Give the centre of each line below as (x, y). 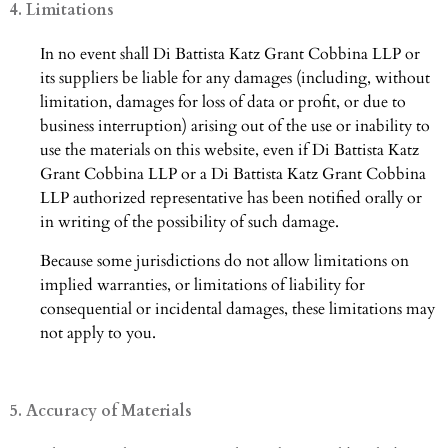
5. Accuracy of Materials (101, 411)
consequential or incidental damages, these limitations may (237, 308)
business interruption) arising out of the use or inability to (235, 126)
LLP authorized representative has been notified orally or (231, 198)
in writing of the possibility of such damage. (189, 222)
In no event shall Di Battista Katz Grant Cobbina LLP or (230, 54)
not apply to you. (98, 332)
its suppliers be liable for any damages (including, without (235, 78)
